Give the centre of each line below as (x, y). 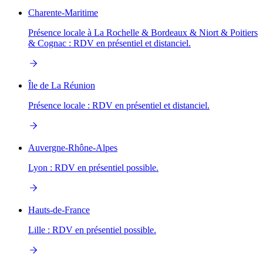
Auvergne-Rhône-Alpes (73, 148)
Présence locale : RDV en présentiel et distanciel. (119, 106)
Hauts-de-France (59, 210)
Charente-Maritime (63, 13)
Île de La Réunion (62, 86)
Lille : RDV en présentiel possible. (92, 230)
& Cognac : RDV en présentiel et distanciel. (109, 43)
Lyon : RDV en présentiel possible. (93, 168)
